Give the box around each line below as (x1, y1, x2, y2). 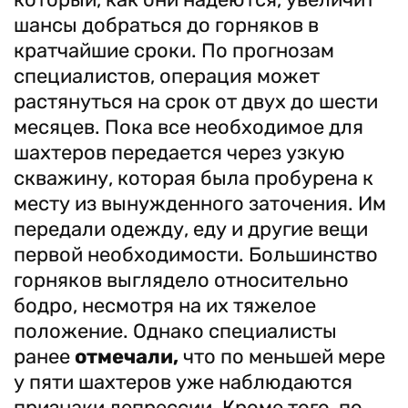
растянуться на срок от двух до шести (14, 89, 378, 114)
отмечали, (75, 344, 178, 369)
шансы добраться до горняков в (14, 13, 319, 37)
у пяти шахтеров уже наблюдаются (14, 370, 352, 394)
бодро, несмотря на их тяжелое (14, 293, 316, 318)
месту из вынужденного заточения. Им (14, 191, 386, 216)
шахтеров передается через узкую (14, 140, 345, 165)
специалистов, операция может (14, 64, 320, 88)
